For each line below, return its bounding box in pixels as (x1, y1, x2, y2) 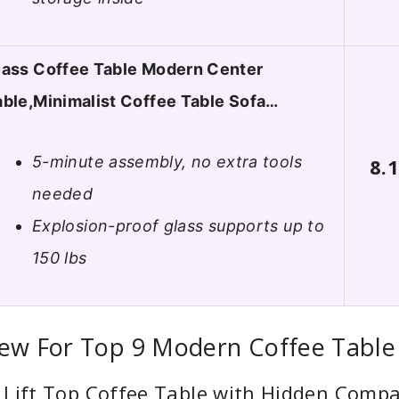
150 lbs (32, 248, 87, 268)
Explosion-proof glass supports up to (32, 216, 324, 236)
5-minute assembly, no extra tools (32, 152, 302, 172)
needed (32, 184, 94, 204)
